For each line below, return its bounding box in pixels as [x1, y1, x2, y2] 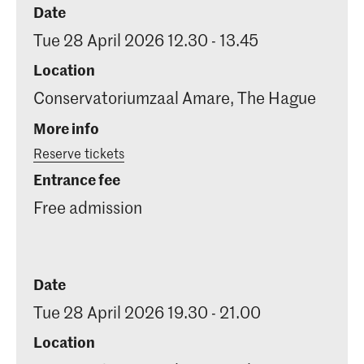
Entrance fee [33, 169, 120, 190]
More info [33, 117, 99, 138]
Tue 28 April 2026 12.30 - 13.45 [33, 28, 258, 50]
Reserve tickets [33, 143, 124, 162]
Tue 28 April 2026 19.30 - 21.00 [33, 301, 261, 323]
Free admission [33, 197, 142, 219]
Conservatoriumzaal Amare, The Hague [33, 87, 316, 109]
